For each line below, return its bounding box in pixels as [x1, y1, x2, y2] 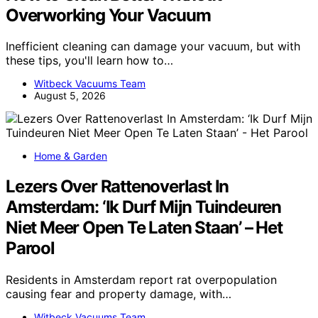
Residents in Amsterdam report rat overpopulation [6, 273, 277, 287]
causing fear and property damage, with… [6, 287, 231, 302]
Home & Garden [34, 150, 107, 163]
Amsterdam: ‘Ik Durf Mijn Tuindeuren [6, 197, 281, 218]
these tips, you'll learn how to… [6, 53, 173, 68]
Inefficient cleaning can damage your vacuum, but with [6, 39, 300, 54]
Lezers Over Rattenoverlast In [6, 176, 229, 197]
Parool [6, 238, 55, 259]
